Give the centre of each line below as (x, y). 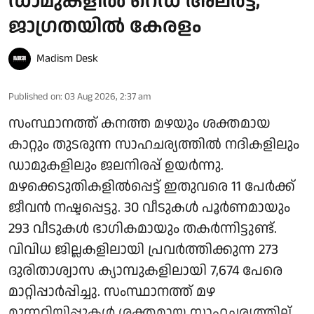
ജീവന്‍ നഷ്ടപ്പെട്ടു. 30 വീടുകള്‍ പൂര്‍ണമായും (149, 207)
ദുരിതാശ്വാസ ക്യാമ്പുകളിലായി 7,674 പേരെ (145, 270)
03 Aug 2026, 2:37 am (108, 96)
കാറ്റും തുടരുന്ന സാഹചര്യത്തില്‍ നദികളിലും (154, 144)
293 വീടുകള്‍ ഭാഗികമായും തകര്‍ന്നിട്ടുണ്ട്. (143, 228)
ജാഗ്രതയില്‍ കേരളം (105, 26)
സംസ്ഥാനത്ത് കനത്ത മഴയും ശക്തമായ (139, 123)
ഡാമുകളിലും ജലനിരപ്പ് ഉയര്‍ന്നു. (116, 165)
